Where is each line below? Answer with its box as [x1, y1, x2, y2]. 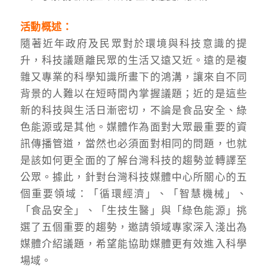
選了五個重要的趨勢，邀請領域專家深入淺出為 [20, 221, 247, 234]
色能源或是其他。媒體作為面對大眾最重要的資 [20, 121, 247, 133]
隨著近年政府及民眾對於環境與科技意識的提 [20, 38, 247, 50]
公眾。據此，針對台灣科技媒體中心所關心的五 [20, 171, 247, 184]
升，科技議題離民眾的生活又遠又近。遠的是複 [20, 54, 247, 67]
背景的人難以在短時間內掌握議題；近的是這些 [20, 88, 247, 100]
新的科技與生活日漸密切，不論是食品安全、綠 [20, 104, 247, 117]
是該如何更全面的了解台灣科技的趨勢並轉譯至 [20, 154, 247, 167]
